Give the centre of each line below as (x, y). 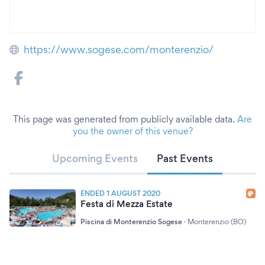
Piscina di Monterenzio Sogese (131, 222)
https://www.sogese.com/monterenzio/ (119, 49)
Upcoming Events (95, 158)
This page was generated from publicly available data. (125, 119)
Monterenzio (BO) (217, 222)
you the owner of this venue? (132, 131)
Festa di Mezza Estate (127, 204)
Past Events (185, 158)
